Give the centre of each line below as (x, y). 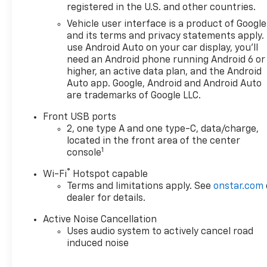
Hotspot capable (109, 174)
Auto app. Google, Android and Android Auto (164, 84)
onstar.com (239, 186)
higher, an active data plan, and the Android (164, 72)
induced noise (98, 243)
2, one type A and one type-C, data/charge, (163, 129)
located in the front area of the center (154, 141)
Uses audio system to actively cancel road (160, 232)
